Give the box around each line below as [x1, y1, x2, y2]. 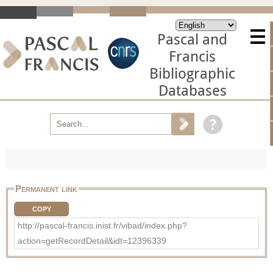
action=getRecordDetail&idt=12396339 [18, 235, 166, 246]
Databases [158, 82, 227, 99]
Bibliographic [149, 65, 235, 82]
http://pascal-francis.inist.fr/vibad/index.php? [18, 220, 187, 230]
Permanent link [15, 183, 77, 194]
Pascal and [157, 31, 227, 48]
